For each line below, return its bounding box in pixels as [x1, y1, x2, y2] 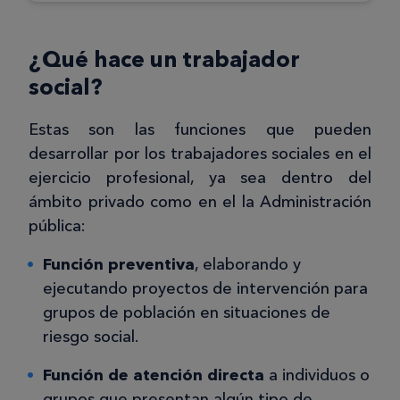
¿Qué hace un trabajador [29, 45, 300, 72]
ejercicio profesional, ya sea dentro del [29, 168, 371, 188]
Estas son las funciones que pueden [29, 120, 371, 140]
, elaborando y [195, 254, 301, 275]
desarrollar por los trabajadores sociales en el [29, 144, 371, 164]
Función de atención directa [43, 365, 264, 386]
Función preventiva [43, 254, 195, 275]
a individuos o [264, 365, 370, 386]
